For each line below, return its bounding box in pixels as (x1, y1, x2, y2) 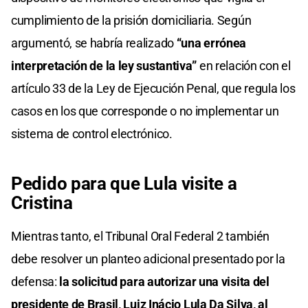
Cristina (11, 192, 73, 213)
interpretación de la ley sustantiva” (11, 58, 199, 73)
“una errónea (176, 35, 247, 50)
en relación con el (199, 58, 291, 73)
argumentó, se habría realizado (11, 35, 177, 50)
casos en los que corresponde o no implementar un (11, 103, 279, 118)
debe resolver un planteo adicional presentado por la (11, 251, 285, 266)
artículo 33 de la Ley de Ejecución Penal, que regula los (11, 80, 296, 96)
